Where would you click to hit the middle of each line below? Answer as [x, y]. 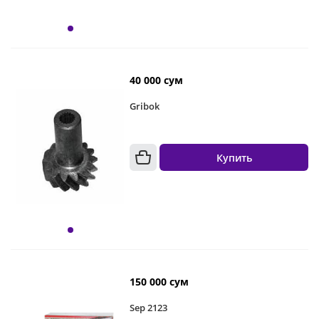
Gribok [145, 106]
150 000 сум [159, 282]
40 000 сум [157, 80]
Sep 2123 [149, 308]
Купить [234, 157]
